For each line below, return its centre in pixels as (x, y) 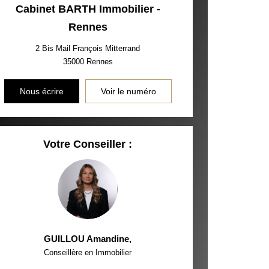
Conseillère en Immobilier (88, 252)
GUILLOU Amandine (87, 239)
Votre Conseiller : (88, 144)
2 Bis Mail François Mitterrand (88, 48)
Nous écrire (41, 91)
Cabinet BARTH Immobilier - (88, 9)
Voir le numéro (128, 91)
